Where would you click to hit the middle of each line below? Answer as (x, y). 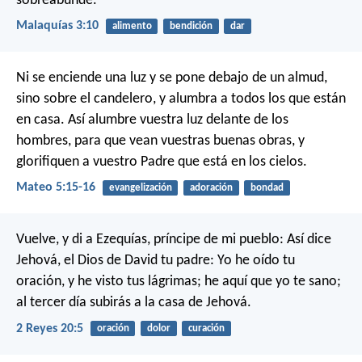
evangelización (140, 188)
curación (206, 329)
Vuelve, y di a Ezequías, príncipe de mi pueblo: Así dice (174, 240)
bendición (191, 26)
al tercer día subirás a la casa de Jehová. (134, 303)
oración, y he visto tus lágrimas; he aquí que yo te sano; (179, 282)
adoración (211, 188)
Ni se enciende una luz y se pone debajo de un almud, (172, 78)
